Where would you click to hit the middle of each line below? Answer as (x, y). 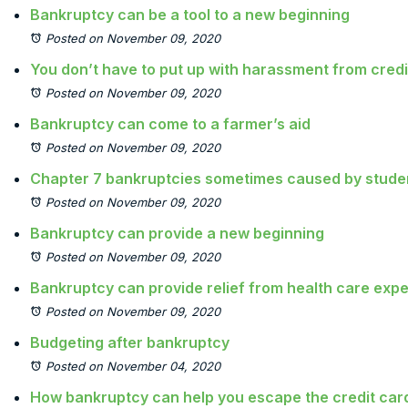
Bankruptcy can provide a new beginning (177, 233)
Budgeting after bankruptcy (130, 342)
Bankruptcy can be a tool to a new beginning (190, 15)
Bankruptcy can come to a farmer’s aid (170, 124)
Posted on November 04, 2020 (133, 366)
